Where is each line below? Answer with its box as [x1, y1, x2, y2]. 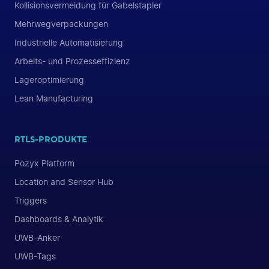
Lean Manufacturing [14, 94, 93, 103]
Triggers [14, 196, 47, 205]
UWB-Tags [14, 252, 56, 261]
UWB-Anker [14, 233, 60, 243]
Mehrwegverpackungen [14, 19, 108, 29]
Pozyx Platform [14, 159, 74, 168]
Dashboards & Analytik [14, 214, 103, 224]
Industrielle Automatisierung [14, 38, 123, 47]
